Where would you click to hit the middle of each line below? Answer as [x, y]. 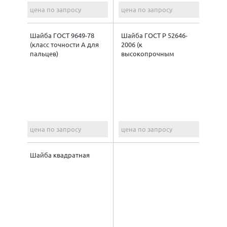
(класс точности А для [64, 44]
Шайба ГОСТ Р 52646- [154, 35]
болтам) [134, 62]
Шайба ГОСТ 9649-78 [62, 35]
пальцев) [44, 53]
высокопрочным [148, 53]
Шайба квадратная [60, 155]
